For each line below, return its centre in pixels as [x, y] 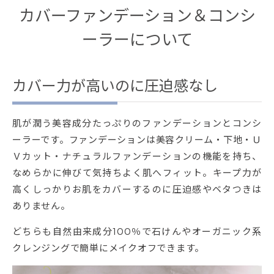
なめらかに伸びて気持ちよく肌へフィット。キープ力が [137, 172]
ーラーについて [137, 39]
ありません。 [41, 205]
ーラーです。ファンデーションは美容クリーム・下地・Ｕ [137, 139]
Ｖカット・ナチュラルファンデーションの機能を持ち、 [137, 155]
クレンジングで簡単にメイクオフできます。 [108, 247]
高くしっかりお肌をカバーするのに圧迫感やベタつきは [137, 188]
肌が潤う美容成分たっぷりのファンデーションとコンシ [137, 122]
